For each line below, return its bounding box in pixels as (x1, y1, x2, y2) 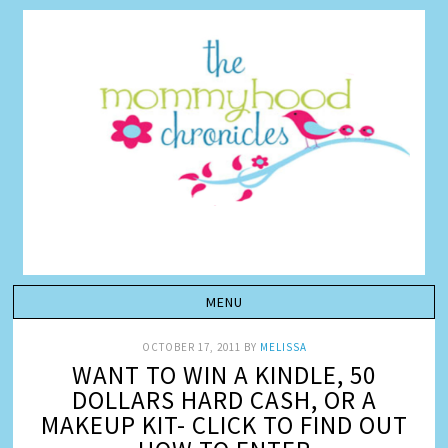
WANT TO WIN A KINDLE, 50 (72, 359, 376, 391)
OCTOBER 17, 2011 (141, 340, 241, 354)
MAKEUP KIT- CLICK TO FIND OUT (40, 409, 408, 441)
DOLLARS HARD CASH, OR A (71, 384, 377, 416)
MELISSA (259, 340, 307, 354)
